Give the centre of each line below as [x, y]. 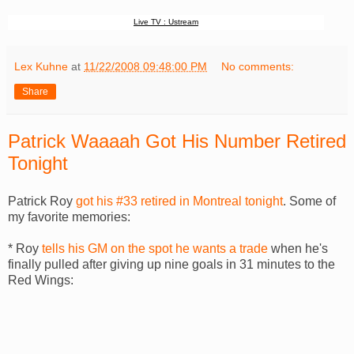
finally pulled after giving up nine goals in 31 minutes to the [171, 264]
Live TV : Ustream [166, 22]
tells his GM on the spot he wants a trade [155, 248]
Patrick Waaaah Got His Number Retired [177, 141]
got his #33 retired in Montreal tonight [179, 201]
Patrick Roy [42, 201]
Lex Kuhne [41, 66]
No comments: [258, 66]
